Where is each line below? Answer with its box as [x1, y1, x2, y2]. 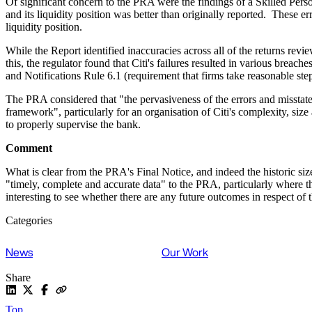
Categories [6, 214, 52, 227]
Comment [6, 142, 52, 155]
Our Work [162, 244, 208, 261]
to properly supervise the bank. [6, 118, 143, 131]
